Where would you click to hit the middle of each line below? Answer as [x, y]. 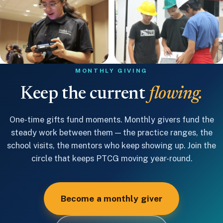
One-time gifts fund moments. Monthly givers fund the [111, 119]
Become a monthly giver [111, 198]
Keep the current [85, 94]
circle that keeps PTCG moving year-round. [111, 158]
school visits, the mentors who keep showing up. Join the [111, 145]
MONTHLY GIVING [111, 71]
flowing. [176, 94]
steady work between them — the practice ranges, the [111, 132]
